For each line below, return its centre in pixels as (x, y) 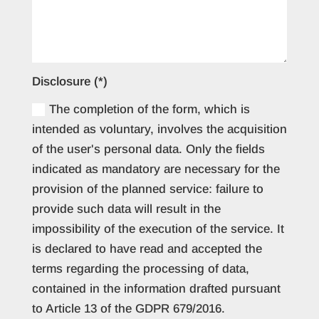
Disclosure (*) (70, 82)
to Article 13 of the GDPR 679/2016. (129, 308)
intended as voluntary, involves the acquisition (160, 129)
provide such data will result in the (127, 209)
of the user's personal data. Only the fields (149, 149)
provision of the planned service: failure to (148, 189)
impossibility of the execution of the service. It (158, 229)
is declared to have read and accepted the (147, 249)
